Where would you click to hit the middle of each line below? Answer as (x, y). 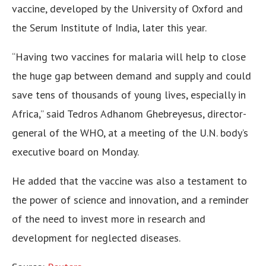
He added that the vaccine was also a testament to (129, 181)
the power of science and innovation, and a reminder (130, 200)
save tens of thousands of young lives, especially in (129, 95)
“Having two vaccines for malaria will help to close (129, 57)
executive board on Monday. (75, 152)
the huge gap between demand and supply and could (132, 76)
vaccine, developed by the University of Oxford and (127, 9)
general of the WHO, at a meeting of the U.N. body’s (130, 133)
